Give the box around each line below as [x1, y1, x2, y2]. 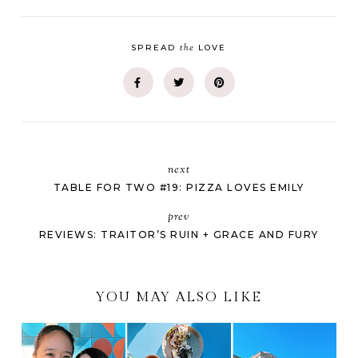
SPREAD [131, 42, 181, 53]
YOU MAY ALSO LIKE [95, 288, 263, 305]
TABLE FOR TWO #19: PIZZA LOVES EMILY [53, 181, 304, 193]
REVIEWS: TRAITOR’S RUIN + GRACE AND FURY [38, 228, 319, 241]
